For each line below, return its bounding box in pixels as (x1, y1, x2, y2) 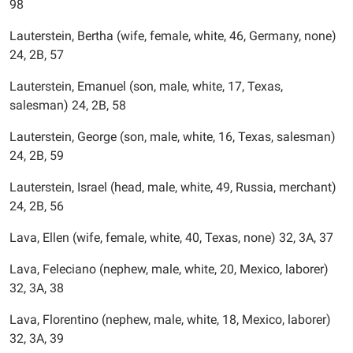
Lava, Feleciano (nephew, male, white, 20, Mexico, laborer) (9, 262, 329, 277)
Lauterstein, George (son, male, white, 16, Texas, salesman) (9, 129, 336, 144)
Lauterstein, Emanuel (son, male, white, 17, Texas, (9, 79, 283, 94)
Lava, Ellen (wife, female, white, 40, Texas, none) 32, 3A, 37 (9, 230, 333, 245)
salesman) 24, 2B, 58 (9, 98, 126, 113)
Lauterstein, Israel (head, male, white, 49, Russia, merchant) (9, 180, 336, 195)
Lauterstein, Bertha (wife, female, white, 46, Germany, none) (9, 28, 336, 43)
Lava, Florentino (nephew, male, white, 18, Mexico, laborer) (9, 312, 331, 327)
